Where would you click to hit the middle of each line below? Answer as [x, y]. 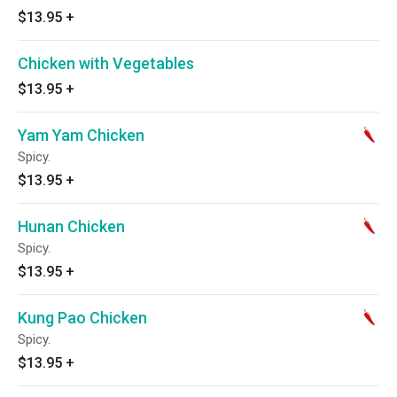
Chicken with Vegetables [106, 63]
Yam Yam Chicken [81, 135]
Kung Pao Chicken [82, 318]
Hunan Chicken [71, 226]
